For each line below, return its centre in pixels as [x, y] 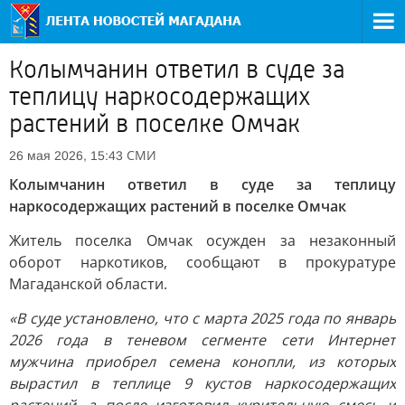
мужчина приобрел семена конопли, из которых [202, 362]
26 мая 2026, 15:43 [66, 155]
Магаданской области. [88, 284]
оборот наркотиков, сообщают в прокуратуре [202, 262]
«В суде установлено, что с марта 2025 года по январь [202, 318]
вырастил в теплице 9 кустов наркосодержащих [202, 383]
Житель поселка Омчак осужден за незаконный [202, 240]
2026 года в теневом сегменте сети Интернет [202, 340]
